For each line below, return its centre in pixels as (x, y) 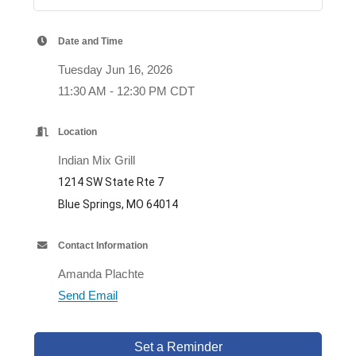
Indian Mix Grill (98, 160)
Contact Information (103, 245)
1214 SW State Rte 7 (110, 182)
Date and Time (90, 41)
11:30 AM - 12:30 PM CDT (126, 91)
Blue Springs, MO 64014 (118, 204)
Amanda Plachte (101, 273)
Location (77, 132)
